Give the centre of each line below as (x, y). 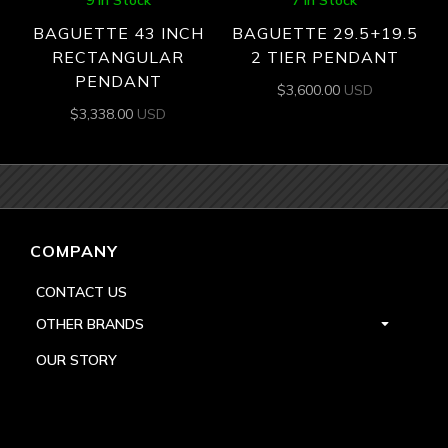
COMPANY (74, 250)
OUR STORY (76, 359)
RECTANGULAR (118, 57)
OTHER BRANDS (90, 323)
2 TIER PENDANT (324, 57)
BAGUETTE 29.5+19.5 (324, 33)
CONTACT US (81, 291)
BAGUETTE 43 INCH (118, 33)
